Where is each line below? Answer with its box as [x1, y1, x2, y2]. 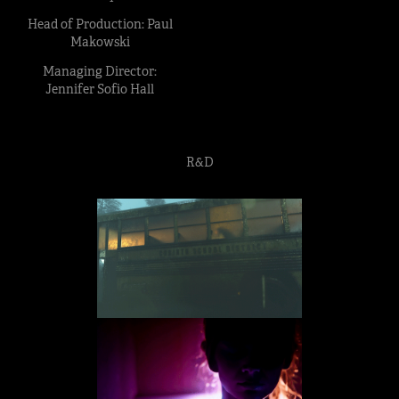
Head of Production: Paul [27, 16, 173, 32]
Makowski [69, 34, 130, 50]
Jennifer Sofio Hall [45, 81, 154, 97]
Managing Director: [43, 63, 157, 79]
